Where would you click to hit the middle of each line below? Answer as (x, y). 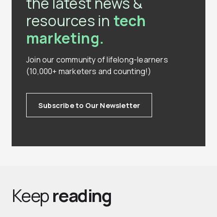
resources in (70, 21)
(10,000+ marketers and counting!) (89, 71)
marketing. (65, 38)
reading (82, 196)
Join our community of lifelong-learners (97, 60)
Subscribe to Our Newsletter (89, 105)
